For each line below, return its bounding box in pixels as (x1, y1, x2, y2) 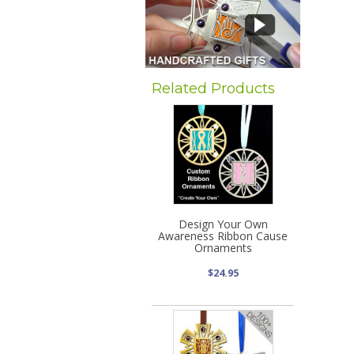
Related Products (152, 78, 275, 97)
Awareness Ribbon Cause (158, 228, 288, 243)
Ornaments (194, 239, 252, 255)
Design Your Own (178, 216, 268, 232)
